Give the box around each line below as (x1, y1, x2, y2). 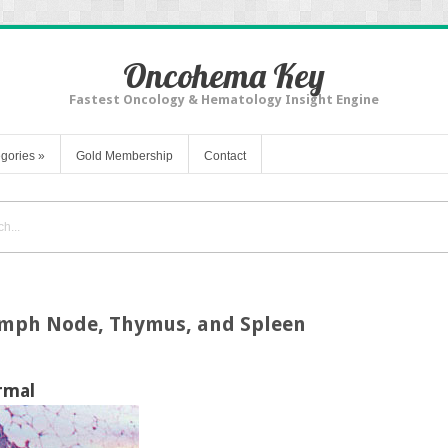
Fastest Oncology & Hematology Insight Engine (69, 92, 379, 107)
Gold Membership (76, 148, 173, 163)
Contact (204, 148, 246, 163)
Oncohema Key (123, 54, 325, 97)
